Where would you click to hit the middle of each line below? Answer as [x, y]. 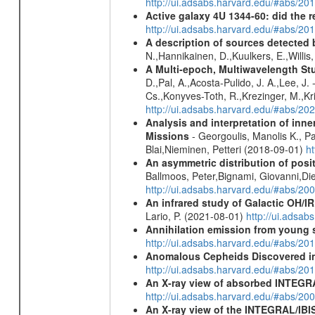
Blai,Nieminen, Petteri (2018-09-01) [225, 149]
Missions [167, 136]
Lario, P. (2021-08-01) [195, 216]
